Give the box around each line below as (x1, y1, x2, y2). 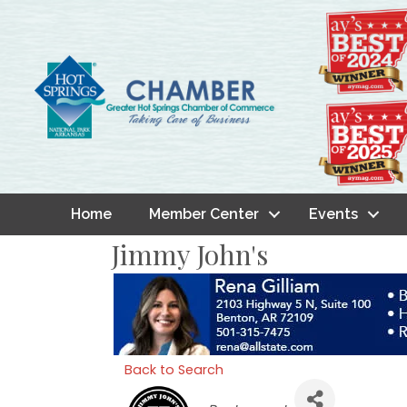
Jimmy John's (111, 236, 268, 273)
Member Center (148, 205, 259, 223)
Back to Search (124, 361, 223, 380)
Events (308, 205, 358, 223)
